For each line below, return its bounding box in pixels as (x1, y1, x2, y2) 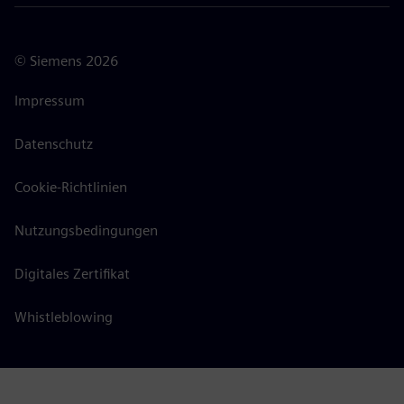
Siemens (30, 52, 82, 70)
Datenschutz (14, 135, 93, 153)
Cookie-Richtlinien (14, 179, 127, 197)
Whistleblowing (14, 308, 113, 326)
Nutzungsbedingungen (14, 222, 158, 240)
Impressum (14, 92, 85, 110)
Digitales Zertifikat (14, 265, 130, 283)
